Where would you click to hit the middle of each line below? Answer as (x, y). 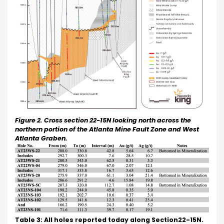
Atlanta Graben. (41, 138)
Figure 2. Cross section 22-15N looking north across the (103, 120)
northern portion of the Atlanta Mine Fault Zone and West (107, 129)
